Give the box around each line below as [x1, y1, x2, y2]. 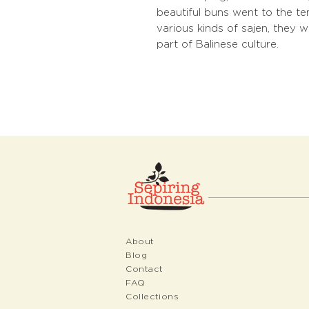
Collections [126, 292, 179, 301]
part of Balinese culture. [157, 39, 279, 49]
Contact [126, 264, 163, 273]
